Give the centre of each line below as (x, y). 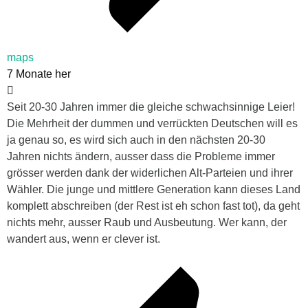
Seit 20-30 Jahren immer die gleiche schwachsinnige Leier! (151, 107)
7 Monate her (39, 74)
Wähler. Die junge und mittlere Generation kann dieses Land (154, 189)
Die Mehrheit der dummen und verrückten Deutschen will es (152, 123)
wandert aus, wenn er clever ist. (84, 239)
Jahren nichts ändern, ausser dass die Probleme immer (141, 156)
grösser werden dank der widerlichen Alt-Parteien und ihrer (150, 173)
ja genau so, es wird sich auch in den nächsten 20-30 (136, 140)
